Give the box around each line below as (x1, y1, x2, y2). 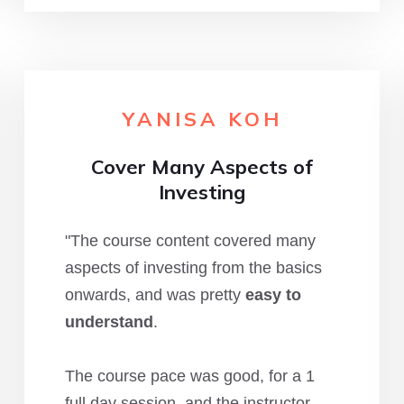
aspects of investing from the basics (64, 259, 322, 277)
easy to (244, 286, 301, 304)
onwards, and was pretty (64, 286, 245, 304)
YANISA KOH (122, 106, 282, 132)
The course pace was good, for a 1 (64, 367, 315, 385)
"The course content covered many (64, 232, 316, 250)
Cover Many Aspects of (91, 154, 313, 179)
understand (64, 313, 153, 331)
